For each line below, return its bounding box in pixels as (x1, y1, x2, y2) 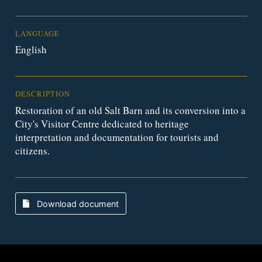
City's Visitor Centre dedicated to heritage (15, 116, 189, 130)
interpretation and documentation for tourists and (15, 130, 219, 144)
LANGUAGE (15, 28, 60, 39)
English (15, 43, 47, 56)
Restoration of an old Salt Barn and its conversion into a (15, 103, 246, 117)
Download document (34, 198, 119, 209)
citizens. (15, 143, 50, 157)
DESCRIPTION (15, 89, 70, 99)
